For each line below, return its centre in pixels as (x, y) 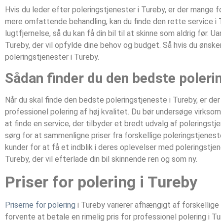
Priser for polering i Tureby (101, 182)
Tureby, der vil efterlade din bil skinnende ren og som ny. (101, 159)
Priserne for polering (40, 205)
